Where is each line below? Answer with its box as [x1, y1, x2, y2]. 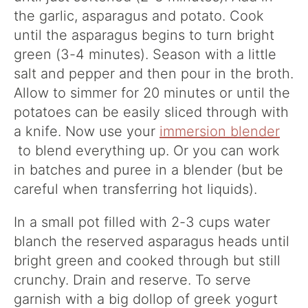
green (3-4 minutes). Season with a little [14, 46, 276, 63]
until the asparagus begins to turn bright [14, 27, 274, 43]
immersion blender [159, 123, 280, 140]
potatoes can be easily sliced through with [14, 104, 289, 120]
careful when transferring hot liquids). [14, 181, 257, 197]
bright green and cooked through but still [14, 252, 280, 269]
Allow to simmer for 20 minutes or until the [14, 85, 290, 101]
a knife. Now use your [14, 123, 159, 140]
